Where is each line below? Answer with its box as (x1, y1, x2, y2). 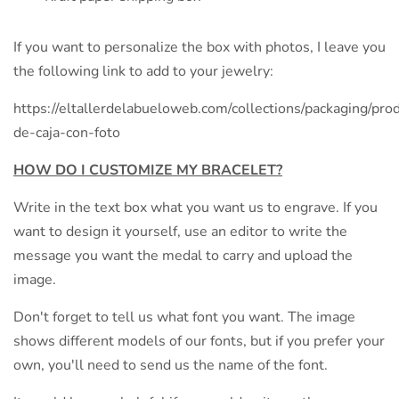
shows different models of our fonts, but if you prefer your (13, 331, 385, 352)
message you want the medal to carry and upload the (13, 246, 353, 266)
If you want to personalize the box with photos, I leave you (13, 37, 386, 58)
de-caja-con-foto (13, 123, 120, 143)
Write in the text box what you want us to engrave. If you (13, 198, 378, 218)
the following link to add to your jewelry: (13, 61, 273, 82)
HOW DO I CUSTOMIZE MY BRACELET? (13, 160, 282, 181)
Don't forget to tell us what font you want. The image (13, 307, 355, 328)
